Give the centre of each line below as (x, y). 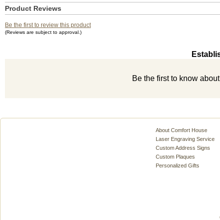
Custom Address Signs (183, 148)
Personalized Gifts (178, 165)
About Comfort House (181, 130)
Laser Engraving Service (185, 139)
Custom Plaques (175, 157)
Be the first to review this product (48, 25)
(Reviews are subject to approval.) (43, 32)
